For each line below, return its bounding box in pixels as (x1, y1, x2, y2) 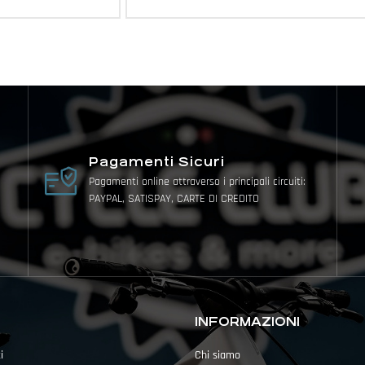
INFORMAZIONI (195, 314, 300, 329)
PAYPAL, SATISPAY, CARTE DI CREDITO (89, 191, 260, 207)
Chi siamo (195, 348, 240, 363)
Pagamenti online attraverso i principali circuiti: (89, 174, 306, 190)
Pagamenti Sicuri (89, 155, 230, 169)
